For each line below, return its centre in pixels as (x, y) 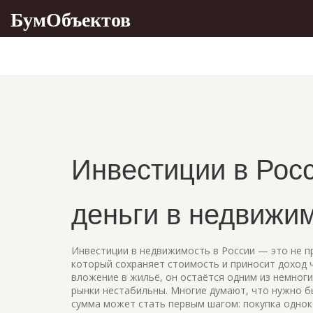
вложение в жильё (116, 277)
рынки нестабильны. (119, 290)
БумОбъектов (71, 19)
